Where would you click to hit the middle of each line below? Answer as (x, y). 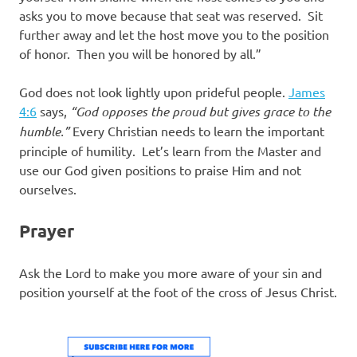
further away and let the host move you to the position (174, 35)
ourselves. (48, 189)
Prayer (47, 231)
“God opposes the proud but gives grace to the (200, 112)
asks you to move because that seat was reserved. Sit (171, 16)
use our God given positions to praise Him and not (160, 170)
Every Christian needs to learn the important (197, 131)
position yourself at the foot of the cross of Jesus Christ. (178, 292)
